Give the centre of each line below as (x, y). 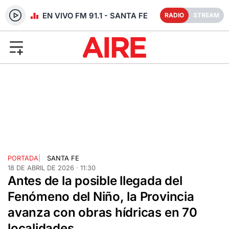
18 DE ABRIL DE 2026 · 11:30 (52, 168)
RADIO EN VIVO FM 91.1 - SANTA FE (80, 16)
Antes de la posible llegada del (95, 180)
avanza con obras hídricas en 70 (102, 212)
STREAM (206, 15)
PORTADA (23, 158)
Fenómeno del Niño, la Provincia (101, 196)
